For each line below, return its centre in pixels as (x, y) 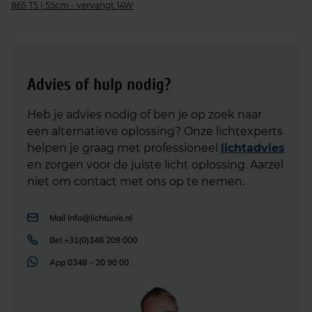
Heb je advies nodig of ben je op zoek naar (145, 115)
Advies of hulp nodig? (99, 85)
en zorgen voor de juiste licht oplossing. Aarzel (155, 165)
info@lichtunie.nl (100, 218)
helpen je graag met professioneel (124, 148)
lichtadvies (253, 148)
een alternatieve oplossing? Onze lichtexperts (155, 131)
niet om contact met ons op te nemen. (136, 181)
